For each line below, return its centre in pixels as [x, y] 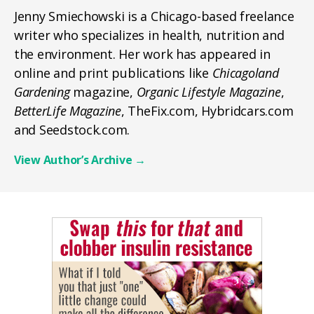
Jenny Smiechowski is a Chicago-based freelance [154, 16]
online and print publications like [113, 73]
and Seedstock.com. [72, 129]
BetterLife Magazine [68, 110]
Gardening [42, 91]
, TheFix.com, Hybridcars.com [207, 110]
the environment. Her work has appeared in [142, 54]
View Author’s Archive [75, 159]
